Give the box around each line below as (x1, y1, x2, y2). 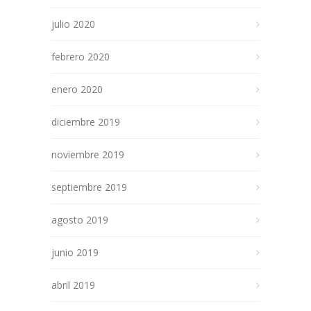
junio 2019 (51, 246, 99, 260)
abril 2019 (51, 278, 95, 292)
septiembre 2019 (51, 180, 127, 194)
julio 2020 (51, 17, 95, 31)
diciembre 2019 (51, 115, 120, 129)
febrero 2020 (51, 50, 110, 64)
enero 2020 (51, 83, 103, 96)
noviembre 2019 (51, 148, 124, 162)
